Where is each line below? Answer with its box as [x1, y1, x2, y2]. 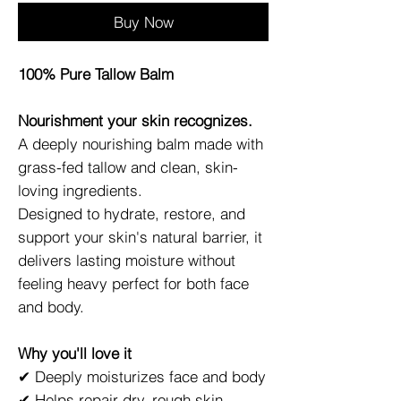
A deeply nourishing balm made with [18, 133, 263, 153]
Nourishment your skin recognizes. [18, 110, 252, 130]
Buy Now [113, 12, 174, 31]
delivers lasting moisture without [18, 250, 235, 269]
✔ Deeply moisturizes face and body [18, 366, 266, 386]
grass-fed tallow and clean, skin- [18, 157, 238, 176]
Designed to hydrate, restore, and [18, 203, 245, 223]
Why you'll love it [18, 343, 132, 363]
